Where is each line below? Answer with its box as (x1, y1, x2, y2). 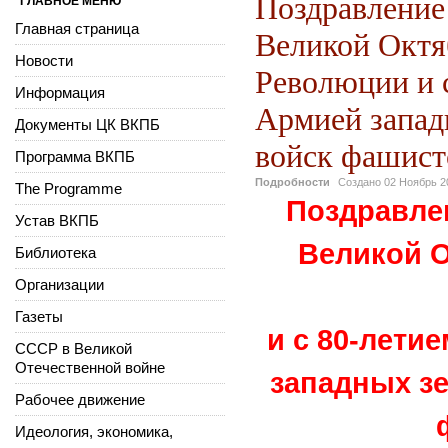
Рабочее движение (15, 390, 145, 408)
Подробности (255, 175, 330, 188)
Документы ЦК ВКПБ (15, 115, 160, 133)
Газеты (15, 307, 63, 325)
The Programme (15, 179, 122, 197)
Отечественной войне (15, 358, 165, 376)
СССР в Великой (15, 339, 132, 357)
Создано (338, 175, 384, 188)
